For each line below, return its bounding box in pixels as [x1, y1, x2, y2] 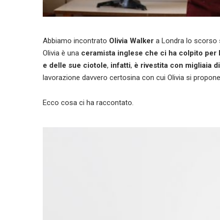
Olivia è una [43, 48, 81, 57]
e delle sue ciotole [43, 60, 107, 70]
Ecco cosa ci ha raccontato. [43, 98, 134, 107]
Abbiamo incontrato [43, 36, 109, 45]
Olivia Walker [109, 36, 154, 45]
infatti [109, 60, 131, 70]
